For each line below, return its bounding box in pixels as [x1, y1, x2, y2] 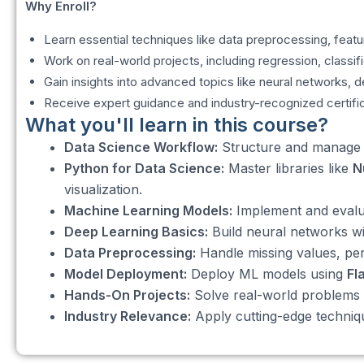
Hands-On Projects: [64, 287, 190, 303]
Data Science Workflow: [64, 139, 218, 155]
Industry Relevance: [64, 308, 191, 324]
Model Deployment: [64, 266, 187, 282]
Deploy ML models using [187, 266, 347, 282]
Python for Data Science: [64, 160, 224, 176]
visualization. [64, 181, 142, 197]
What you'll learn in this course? [25, 113, 328, 136]
